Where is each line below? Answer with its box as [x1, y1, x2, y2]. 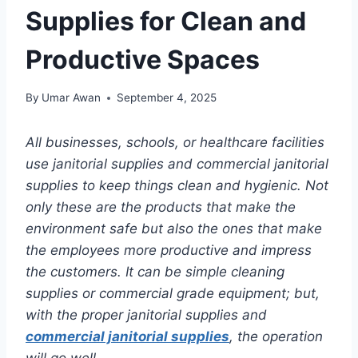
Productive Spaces [26, 43, 260, 75]
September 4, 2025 [117, 91, 217, 105]
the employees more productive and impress [26, 242, 312, 259]
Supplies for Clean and [26, 5, 306, 37]
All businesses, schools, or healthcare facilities [26, 134, 324, 151]
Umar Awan [42, 91, 101, 105]
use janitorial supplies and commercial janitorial [26, 156, 328, 173]
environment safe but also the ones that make [26, 221, 322, 237]
